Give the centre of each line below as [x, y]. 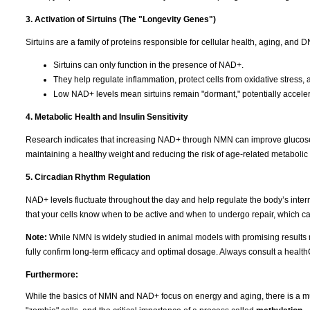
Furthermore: [52, 274]
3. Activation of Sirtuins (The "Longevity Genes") [121, 19]
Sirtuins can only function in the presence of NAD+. [148, 65]
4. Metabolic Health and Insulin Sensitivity [107, 117]
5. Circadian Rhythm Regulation [88, 177]
